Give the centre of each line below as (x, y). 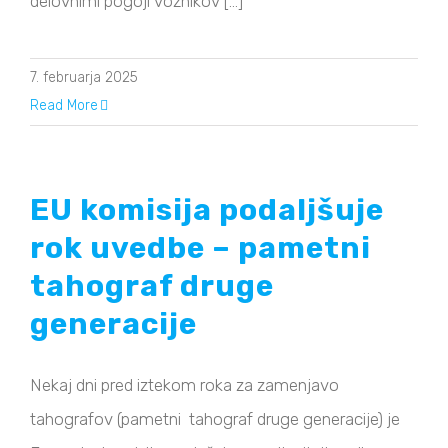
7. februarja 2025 (84, 78)
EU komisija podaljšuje (207, 210)
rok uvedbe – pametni (200, 248)
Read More (64, 106)
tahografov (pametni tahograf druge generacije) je (215, 419)
